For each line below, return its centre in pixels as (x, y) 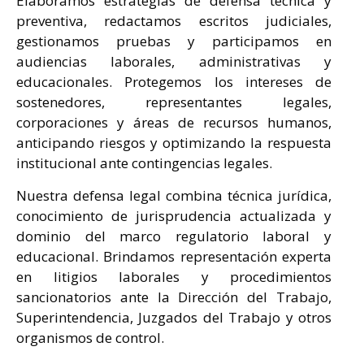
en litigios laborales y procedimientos (174, 276)
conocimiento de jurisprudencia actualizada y (174, 215)
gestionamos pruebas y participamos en (174, 41)
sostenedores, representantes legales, (174, 102)
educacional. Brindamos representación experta (174, 256)
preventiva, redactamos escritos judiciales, (174, 21)
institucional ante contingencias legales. (144, 163)
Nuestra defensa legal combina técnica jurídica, (174, 195)
